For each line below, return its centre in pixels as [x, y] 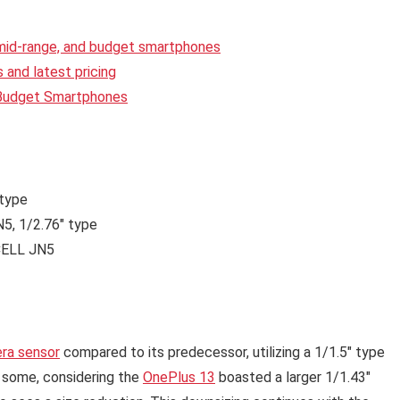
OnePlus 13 [179, 378]
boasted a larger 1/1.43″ [293, 378]
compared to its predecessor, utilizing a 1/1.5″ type [222, 353]
